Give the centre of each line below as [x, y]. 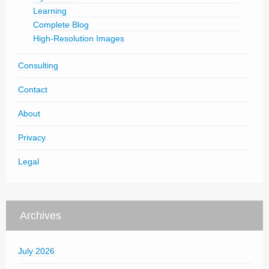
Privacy [32, 137]
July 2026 [36, 251]
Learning [50, 11]
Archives [41, 215]
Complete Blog [61, 24]
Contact [33, 89]
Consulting [38, 65]
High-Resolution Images [79, 38]
